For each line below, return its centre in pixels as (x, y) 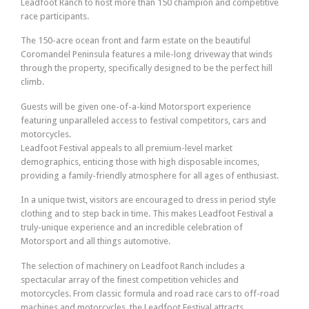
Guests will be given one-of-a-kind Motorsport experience (136, 106)
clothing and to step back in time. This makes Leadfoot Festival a (147, 214)
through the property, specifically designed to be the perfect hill (147, 68)
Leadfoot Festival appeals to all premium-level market (127, 148)
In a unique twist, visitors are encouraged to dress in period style (148, 200)
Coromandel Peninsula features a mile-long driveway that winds (147, 54)
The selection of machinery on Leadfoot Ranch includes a (133, 266)
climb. (32, 82)
